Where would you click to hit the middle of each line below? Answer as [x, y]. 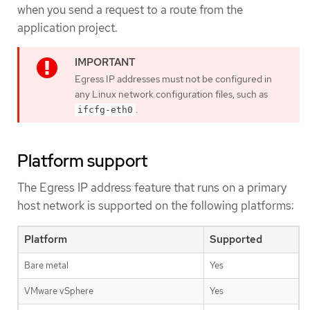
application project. [67, 28]
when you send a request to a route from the [130, 10]
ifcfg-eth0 [105, 110]
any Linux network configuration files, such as [171, 94]
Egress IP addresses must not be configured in [173, 79]
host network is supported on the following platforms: [156, 206]
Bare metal [46, 265]
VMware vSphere [59, 291]
